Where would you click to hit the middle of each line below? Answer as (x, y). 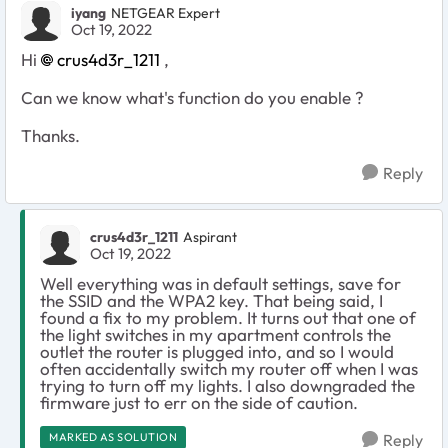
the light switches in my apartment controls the (215, 334)
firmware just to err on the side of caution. (201, 402)
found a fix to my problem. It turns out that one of (228, 317)
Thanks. (50, 135)
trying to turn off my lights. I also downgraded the (227, 385)
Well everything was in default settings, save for (220, 283)
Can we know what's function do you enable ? (192, 97)
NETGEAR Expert (165, 13)
